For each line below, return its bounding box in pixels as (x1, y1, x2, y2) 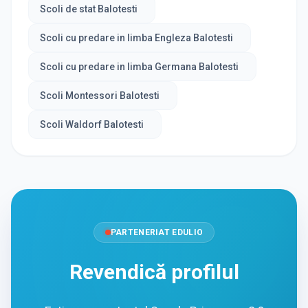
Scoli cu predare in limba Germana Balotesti (40, 61, 239, 73)
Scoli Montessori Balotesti (40, 90, 159, 102)
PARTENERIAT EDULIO (110, 228, 203, 238)
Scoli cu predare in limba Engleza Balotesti (40, 32, 233, 44)
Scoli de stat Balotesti (40, 3, 137, 15)
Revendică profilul (69, 260, 239, 285)
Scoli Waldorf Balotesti (40, 119, 144, 131)
